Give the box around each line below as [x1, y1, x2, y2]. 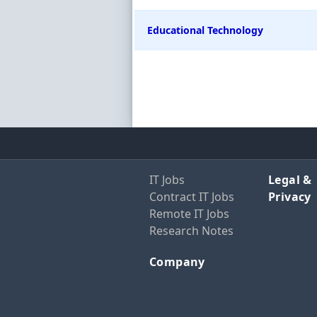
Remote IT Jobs [149, 206, 229, 222]
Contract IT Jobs [149, 189, 234, 205]
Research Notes [149, 223, 234, 239]
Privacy [268, 189, 311, 205]
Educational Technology [147, 23, 263, 37]
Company [149, 254, 205, 270]
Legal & [268, 172, 312, 188]
